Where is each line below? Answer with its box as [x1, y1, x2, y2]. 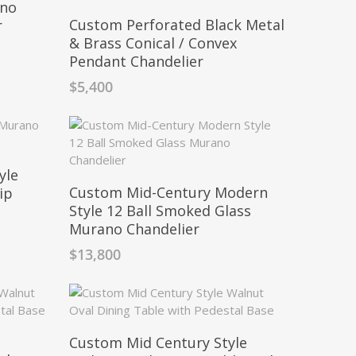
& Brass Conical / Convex [68, 33, 237, 52]
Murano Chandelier [68, 219, 199, 238]
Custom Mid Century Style [68, 332, 247, 352]
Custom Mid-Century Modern [68, 182, 268, 202]
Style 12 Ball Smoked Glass [68, 200, 251, 220]
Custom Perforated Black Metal [68, 15, 284, 34]
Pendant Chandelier [68, 52, 203, 71]
